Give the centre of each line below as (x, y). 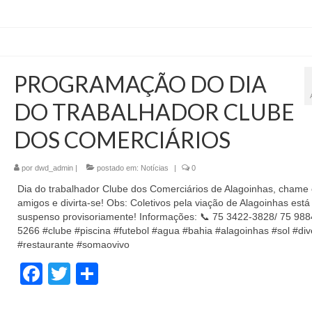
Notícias (154, 168)
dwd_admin (54, 168)
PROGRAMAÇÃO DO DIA (140, 84)
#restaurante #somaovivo (73, 245)
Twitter (103, 274)
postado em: (117, 168)
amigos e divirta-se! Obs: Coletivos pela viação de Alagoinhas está (163, 203)
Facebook (92, 274)
